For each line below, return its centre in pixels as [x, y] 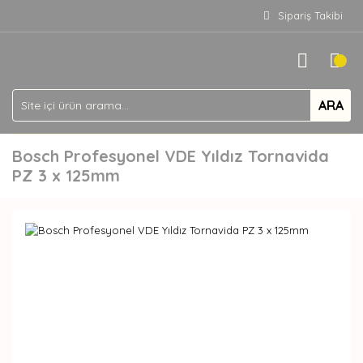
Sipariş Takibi [310, 15]
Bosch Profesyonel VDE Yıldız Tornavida [171, 156]
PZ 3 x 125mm [66, 175]
